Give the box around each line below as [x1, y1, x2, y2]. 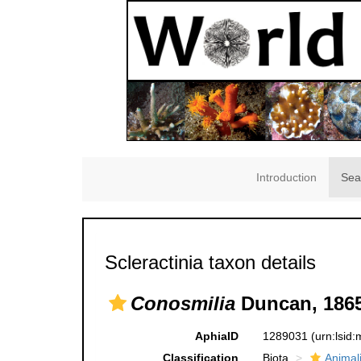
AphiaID [194, 330, 239, 343]
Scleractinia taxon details [105, 251, 316, 274]
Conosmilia [131, 293, 235, 315]
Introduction [256, 171, 317, 185]
